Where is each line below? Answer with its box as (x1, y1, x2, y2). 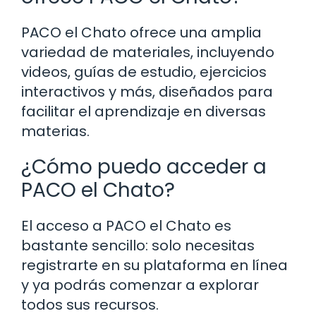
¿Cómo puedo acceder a (21, 152, 267, 181)
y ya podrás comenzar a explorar (21, 274, 259, 295)
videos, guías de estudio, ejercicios (21, 61, 267, 82)
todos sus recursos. (21, 294, 159, 315)
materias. (21, 121, 90, 141)
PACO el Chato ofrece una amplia (21, 22, 262, 42)
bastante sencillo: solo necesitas (21, 235, 255, 255)
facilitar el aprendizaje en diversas (21, 101, 266, 121)
